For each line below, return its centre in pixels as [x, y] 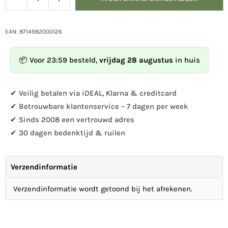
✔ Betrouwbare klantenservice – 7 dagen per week [99, 106]
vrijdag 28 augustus [136, 60]
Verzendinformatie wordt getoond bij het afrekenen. [103, 189]
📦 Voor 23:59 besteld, [59, 60]
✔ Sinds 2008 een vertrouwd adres [72, 119]
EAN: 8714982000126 [34, 31]
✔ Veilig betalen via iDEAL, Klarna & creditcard [93, 93]
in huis [187, 60]
